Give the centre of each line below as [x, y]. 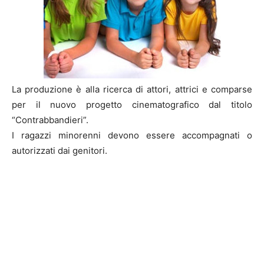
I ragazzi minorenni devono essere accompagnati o [132, 136]
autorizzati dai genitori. [60, 151]
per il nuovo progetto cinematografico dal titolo [132, 105]
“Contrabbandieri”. [50, 120]
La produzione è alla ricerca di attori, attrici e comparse [132, 90]
